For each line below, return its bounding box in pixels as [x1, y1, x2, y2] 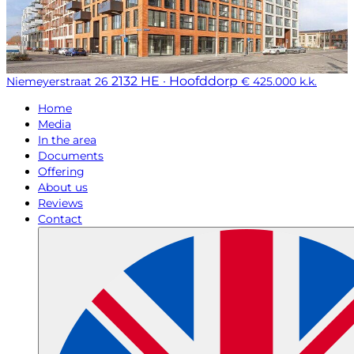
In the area [38, 132, 96, 147]
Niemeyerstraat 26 [6, 73, 108, 88]
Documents [38, 148, 104, 163]
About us [38, 179, 88, 194]
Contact [38, 211, 82, 226]
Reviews [38, 195, 83, 210]
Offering [38, 164, 85, 179]
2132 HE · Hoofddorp [111, 73, 238, 88]
